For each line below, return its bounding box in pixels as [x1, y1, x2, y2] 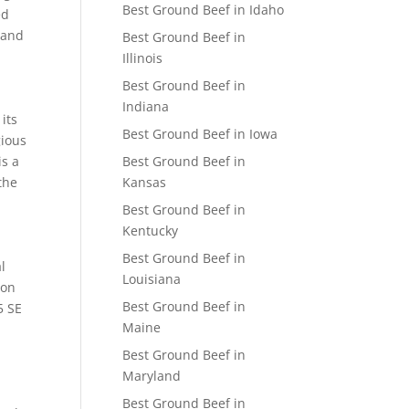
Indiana [122, 98, 170, 115]
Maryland [122, 367, 182, 384]
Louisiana [122, 270, 182, 288]
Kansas [122, 173, 167, 191]
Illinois [122, 49, 163, 67]
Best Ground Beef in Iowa [122, 125, 278, 142]
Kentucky [122, 222, 179, 239]
